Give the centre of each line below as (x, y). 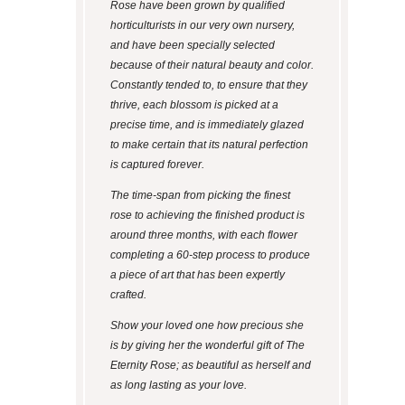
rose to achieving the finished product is (207, 216)
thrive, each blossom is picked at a (194, 105)
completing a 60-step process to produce (210, 255)
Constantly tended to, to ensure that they (208, 85)
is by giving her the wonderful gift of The (207, 346)
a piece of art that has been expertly (197, 275)
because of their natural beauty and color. (212, 66)
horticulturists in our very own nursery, (202, 26)
